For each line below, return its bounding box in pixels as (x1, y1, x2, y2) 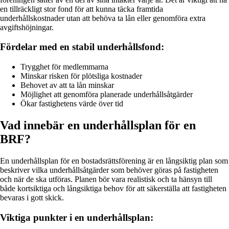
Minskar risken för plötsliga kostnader (20, 72, 142, 81)
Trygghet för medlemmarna (20, 62, 108, 72)
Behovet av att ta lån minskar (20, 81, 114, 90)
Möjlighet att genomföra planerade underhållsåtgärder (20, 90, 193, 99)
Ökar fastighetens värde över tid (20, 99, 123, 108)
